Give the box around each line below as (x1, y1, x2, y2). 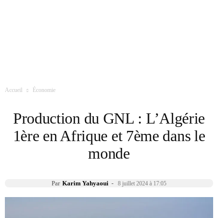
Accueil (5, 87, 22, 93)
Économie (33, 87, 55, 93)
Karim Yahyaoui (62, 180, 109, 187)
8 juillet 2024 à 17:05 (118, 180, 166, 187)
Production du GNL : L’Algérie (13, 109, 205, 127)
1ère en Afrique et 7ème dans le (13, 127, 205, 145)
